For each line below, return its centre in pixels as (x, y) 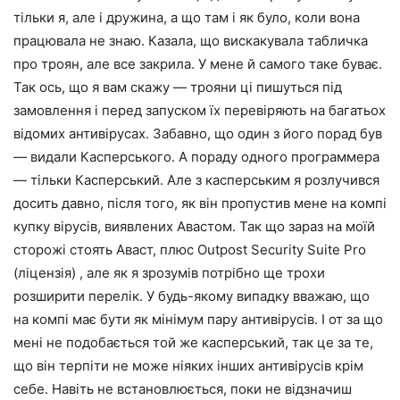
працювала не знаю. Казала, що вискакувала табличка (191, 40)
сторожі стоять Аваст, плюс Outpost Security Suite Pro (190, 249)
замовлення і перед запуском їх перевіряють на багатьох (200, 110)
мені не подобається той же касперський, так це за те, (193, 342)
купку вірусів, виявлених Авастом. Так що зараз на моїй (194, 226)
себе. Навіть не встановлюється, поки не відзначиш (183, 388)
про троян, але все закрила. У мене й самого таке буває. (198, 63)
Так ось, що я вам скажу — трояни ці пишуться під (178, 87)
